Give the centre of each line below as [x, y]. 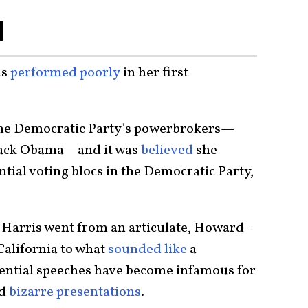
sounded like [147, 249]
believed [167, 150]
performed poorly [65, 73]
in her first [154, 73]
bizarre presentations [75, 292]
